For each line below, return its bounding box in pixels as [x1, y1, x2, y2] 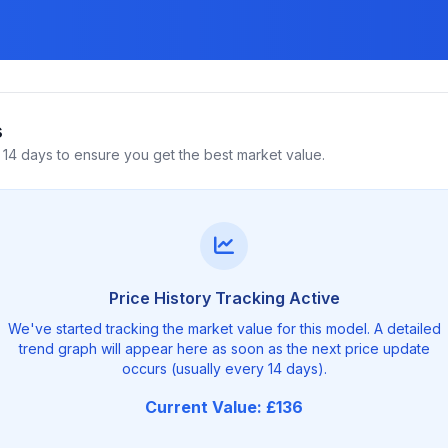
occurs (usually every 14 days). [121, 360, 327, 377]
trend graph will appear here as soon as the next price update [18, 340, 430, 357]
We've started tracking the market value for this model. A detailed [7, 320, 441, 337]
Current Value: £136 [145, 397, 303, 417]
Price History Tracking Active [108, 288, 340, 308]
